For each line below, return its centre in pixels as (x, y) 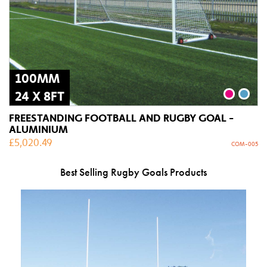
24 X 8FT (40, 96)
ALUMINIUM (38, 129)
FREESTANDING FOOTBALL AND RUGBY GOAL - (121, 118)
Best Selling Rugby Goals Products (133, 172)
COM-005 (245, 144)
